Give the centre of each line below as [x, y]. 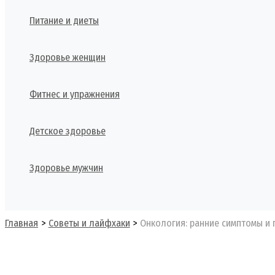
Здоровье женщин [68, 57]
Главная [21, 223]
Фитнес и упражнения [75, 94]
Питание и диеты [64, 21]
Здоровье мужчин [66, 168]
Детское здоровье [68, 131]
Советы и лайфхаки [89, 223]
